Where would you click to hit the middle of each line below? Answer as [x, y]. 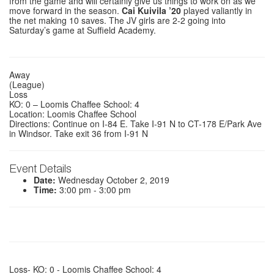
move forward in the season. [64, 10]
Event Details [40, 169]
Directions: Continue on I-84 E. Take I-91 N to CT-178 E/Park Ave [135, 124]
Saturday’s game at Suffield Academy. [83, 30]
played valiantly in [217, 10]
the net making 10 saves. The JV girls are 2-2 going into [117, 20]
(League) [27, 84]
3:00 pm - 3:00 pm [94, 190]
